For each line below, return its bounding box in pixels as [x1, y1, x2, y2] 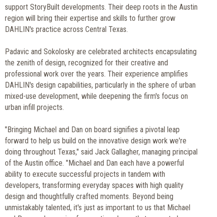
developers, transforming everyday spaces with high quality [5, 180, 184, 190]
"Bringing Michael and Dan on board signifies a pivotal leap [5, 124, 180, 134]
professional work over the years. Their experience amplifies [5, 69, 188, 78]
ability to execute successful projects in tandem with [5, 169, 165, 179]
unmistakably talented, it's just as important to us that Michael [5, 202, 190, 212]
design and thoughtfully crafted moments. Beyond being [5, 191, 173, 201]
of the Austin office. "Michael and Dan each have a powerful [5, 158, 184, 168]
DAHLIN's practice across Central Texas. [5, 24, 128, 34]
